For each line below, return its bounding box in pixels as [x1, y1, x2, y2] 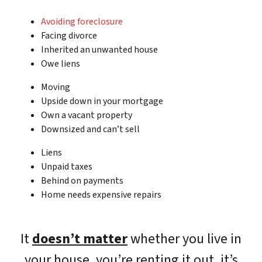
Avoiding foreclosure [41, 15, 123, 28]
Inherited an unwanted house [41, 43, 158, 56]
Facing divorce [41, 29, 97, 42]
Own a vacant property [41, 108, 132, 122]
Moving [41, 80, 70, 94]
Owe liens [41, 57, 80, 70]
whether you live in [127, 228, 242, 249]
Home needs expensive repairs [41, 188, 161, 201]
